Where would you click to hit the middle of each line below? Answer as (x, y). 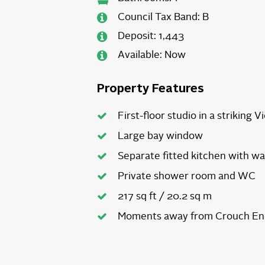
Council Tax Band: (159, 17)
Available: (140, 55)
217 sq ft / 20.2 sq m (165, 196)
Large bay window (161, 136)
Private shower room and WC (187, 176)
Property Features (151, 88)
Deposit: (137, 36)
